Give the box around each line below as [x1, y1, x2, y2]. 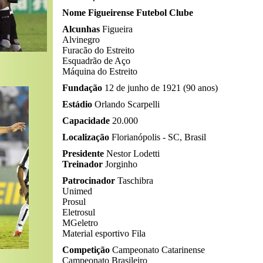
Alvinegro [62, 35, 100, 45]
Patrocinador [62, 176, 115, 186]
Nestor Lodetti [104, 149, 160, 159]
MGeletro [62, 218, 98, 228]
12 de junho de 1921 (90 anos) [102, 83, 218, 93]
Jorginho [103, 159, 137, 169]
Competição [62, 245, 110, 255]
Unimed [62, 186, 92, 196]
